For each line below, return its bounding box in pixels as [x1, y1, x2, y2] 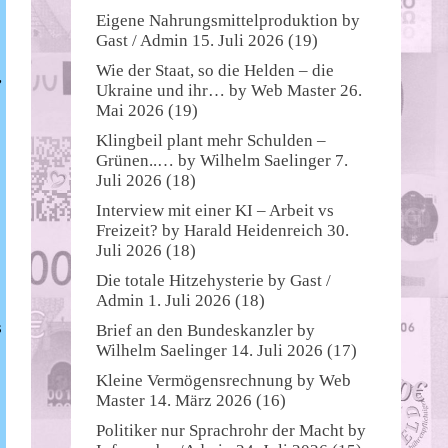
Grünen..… [96, 150, 174, 170]
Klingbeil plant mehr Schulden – [96, 130, 326, 150]
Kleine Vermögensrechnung [96, 370, 293, 390]
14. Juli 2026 [231, 340, 323, 360]
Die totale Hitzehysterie [96, 270, 264, 290]
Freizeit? [96, 220, 158, 240]
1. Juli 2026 [148, 290, 231, 310]
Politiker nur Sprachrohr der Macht [96, 420, 344, 440]
